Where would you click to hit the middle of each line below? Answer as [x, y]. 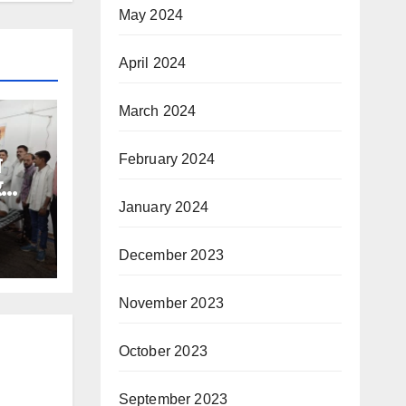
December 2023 [171, 255]
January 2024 [163, 207]
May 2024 [151, 15]
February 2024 [167, 159]
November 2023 [171, 303]
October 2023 [163, 351]
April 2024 [152, 63]
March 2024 [157, 111]
